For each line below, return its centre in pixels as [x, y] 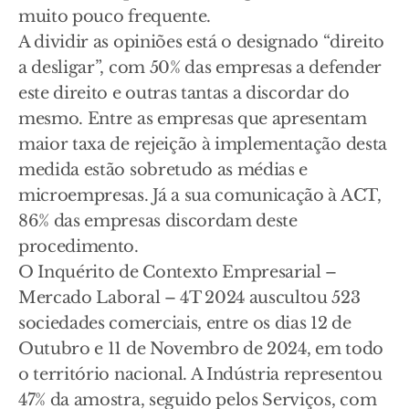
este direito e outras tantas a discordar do [184, 93]
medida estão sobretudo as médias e [163, 170]
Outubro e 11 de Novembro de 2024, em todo [201, 349]
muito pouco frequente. [115, 16]
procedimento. [79, 246]
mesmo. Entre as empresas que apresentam [193, 119]
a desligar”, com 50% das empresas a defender [200, 68]
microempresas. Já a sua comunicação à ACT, [200, 195]
